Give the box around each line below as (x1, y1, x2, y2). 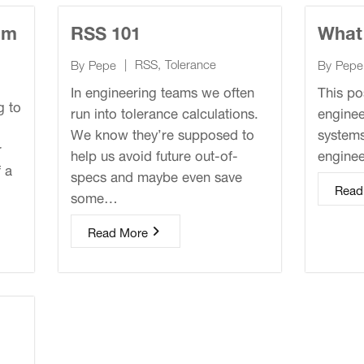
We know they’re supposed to (70, 119, 254, 146)
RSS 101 (70, 13, 141, 48)
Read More (87, 219, 148, 243)
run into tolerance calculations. (70, 98, 258, 125)
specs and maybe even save (70, 162, 242, 188)
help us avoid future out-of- (70, 141, 238, 167)
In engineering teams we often (70, 77, 254, 104)
